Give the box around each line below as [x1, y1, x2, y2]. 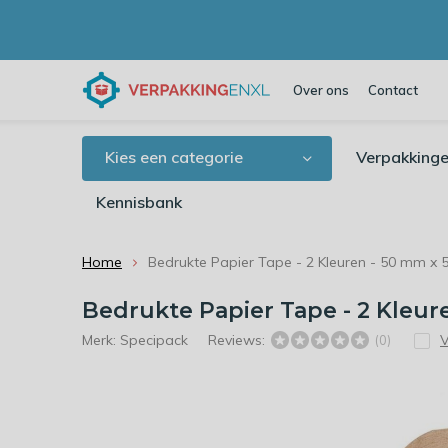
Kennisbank [96, 192, 182, 212]
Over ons [293, 82, 349, 98]
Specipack [120, 331, 188, 349]
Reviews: [208, 331, 269, 349]
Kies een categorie [105, 147, 243, 167]
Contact [368, 82, 418, 98]
